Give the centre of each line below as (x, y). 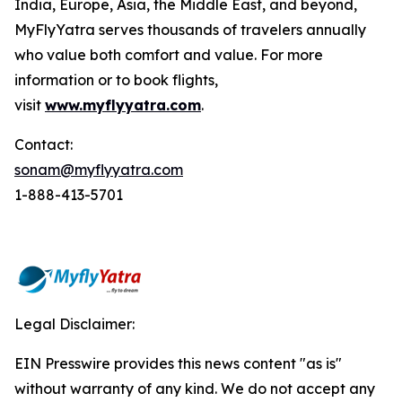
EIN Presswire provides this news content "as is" (178, 363)
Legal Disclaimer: (74, 324)
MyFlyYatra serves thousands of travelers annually (190, 30)
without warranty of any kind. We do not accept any (195, 389)
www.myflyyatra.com (123, 105)
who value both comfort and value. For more (169, 55)
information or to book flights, (116, 80)
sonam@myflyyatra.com (99, 170)
